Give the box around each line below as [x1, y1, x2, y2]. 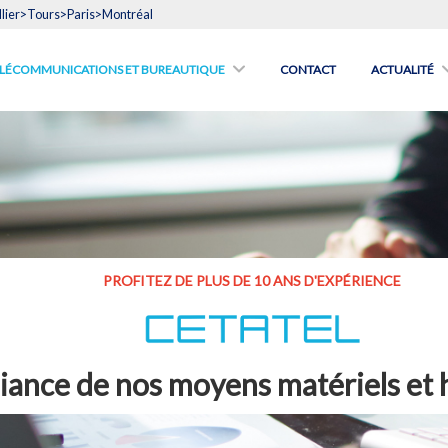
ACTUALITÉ [371, 62, 434, 77]
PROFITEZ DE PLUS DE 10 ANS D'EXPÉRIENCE [103, 272, 401, 289]
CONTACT [280, 62, 336, 77]
